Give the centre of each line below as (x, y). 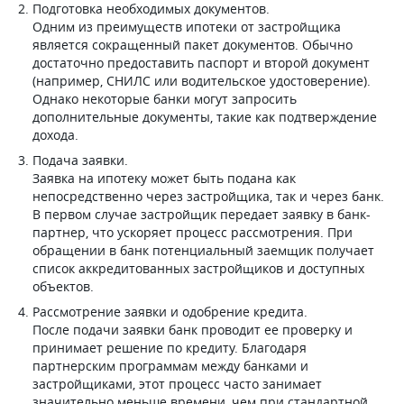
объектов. (63, 286)
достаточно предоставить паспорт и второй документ (201, 63)
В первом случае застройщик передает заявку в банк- (202, 214)
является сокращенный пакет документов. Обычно (193, 45)
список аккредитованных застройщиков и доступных (198, 268)
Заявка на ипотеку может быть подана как (164, 178)
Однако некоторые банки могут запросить (165, 99)
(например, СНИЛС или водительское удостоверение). (202, 81)
